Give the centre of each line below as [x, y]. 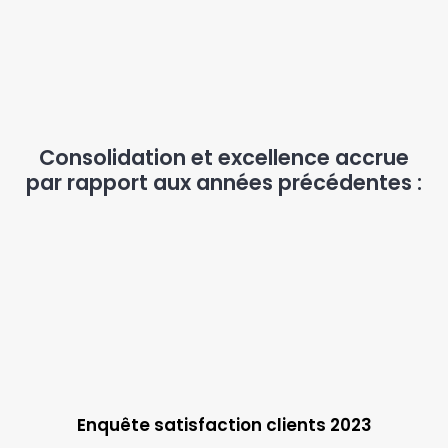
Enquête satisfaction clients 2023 [224, 424]
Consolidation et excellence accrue [224, 158]
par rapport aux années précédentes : [224, 183]
